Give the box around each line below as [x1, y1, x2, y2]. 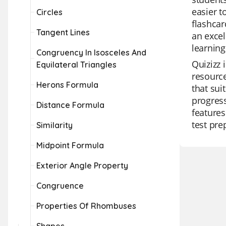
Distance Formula [36, 100, 104, 110]
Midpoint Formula [36, 140, 104, 150]
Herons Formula [36, 80, 98, 90]
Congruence [36, 181, 84, 191]
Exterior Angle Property [36, 160, 128, 171]
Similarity [36, 120, 73, 130]
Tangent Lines [36, 27, 90, 37]
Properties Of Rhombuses [36, 201, 136, 211]
